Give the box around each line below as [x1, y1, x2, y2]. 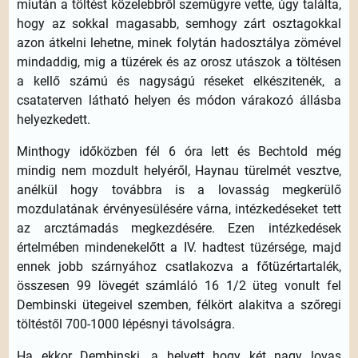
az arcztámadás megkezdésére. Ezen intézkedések [17, 221, 341, 237]
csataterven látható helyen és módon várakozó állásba [17, 93, 341, 109]
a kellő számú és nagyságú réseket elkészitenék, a [17, 74, 341, 89]
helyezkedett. [17, 112, 91, 128]
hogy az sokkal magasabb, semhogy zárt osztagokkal [17, 16, 341, 32]
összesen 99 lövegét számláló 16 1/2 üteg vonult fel [17, 278, 341, 294]
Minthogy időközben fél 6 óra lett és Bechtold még [17, 144, 341, 160]
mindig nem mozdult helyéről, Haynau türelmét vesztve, [17, 163, 341, 179]
